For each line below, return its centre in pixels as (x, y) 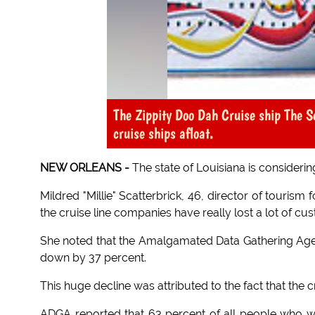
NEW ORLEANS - (85, 168)
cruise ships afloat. (163, 133)
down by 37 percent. (93, 258)
